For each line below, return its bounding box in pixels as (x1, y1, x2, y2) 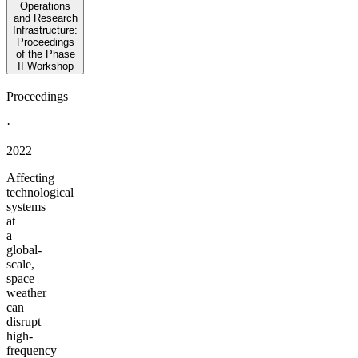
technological (6, 185, 74, 199)
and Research (13, 12, 78, 25)
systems (6, 200, 46, 213)
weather (6, 286, 46, 300)
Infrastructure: (13, 24, 78, 37)
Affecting (6, 171, 54, 185)
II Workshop (17, 60, 74, 73)
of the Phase (15, 48, 75, 61)
